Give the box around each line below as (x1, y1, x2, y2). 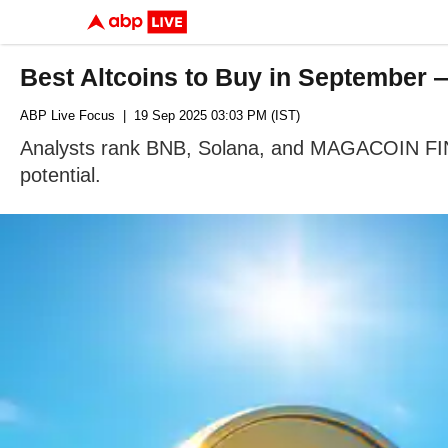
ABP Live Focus (20, 108, 115, 123)
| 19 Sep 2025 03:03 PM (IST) (115, 108, 300, 123)
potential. (20, 164, 101, 186)
